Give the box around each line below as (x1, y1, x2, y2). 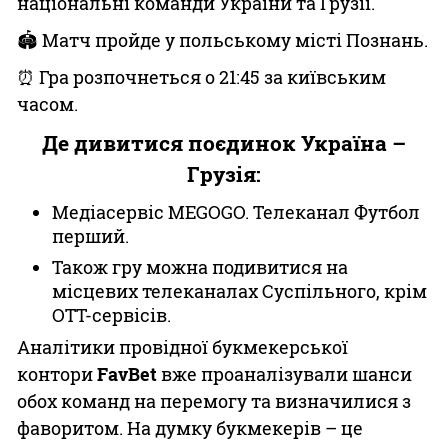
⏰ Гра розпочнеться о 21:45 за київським (17, 65, 386, 89)
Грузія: (187, 160, 261, 188)
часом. (17, 92, 78, 116)
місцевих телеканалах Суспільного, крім (52, 279, 427, 303)
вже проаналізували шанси (157, 362, 412, 386)
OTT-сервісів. (52, 303, 171, 327)
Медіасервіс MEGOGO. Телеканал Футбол (52, 200, 420, 224)
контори (17, 362, 97, 386)
